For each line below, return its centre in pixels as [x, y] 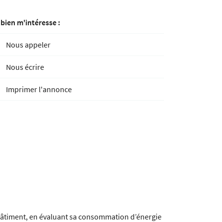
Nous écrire [25, 67]
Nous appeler [28, 45]
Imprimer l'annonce [39, 89]
